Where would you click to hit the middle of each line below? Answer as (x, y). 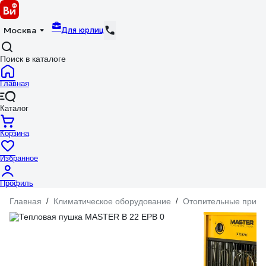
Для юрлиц (83, 30)
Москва (20, 30)
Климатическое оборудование (112, 201)
